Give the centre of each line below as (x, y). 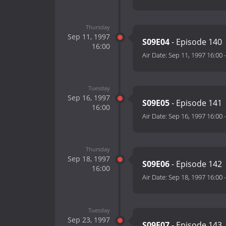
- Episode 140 (196, 42)
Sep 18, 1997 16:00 (195, 177)
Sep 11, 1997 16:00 (195, 55)
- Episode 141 (196, 103)
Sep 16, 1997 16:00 (195, 116)
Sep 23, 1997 (89, 219)
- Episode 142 (196, 164)
